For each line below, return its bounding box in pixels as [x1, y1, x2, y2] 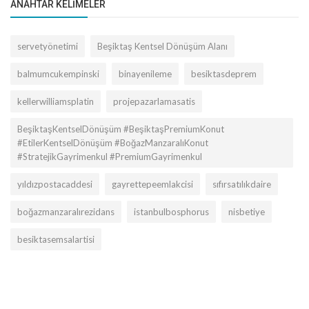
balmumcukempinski [17, 68, 99, 79]
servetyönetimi [17, 40, 78, 52]
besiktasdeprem [191, 68, 257, 79]
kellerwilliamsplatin [17, 95, 94, 107]
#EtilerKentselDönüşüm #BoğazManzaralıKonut [17, 137, 208, 148]
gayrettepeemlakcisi [112, 178, 193, 190]
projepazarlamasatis [113, 95, 195, 107]
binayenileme [119, 68, 172, 79]
